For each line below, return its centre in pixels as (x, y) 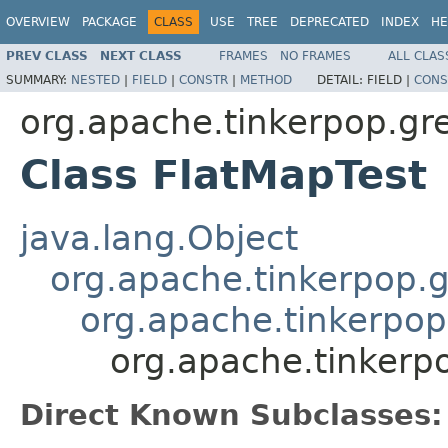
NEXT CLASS (141, 55)
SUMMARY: (38, 79)
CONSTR (203, 79)
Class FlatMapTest (223, 174)
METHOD (266, 79)
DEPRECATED (329, 22)
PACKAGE (109, 22)
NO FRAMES (315, 55)
